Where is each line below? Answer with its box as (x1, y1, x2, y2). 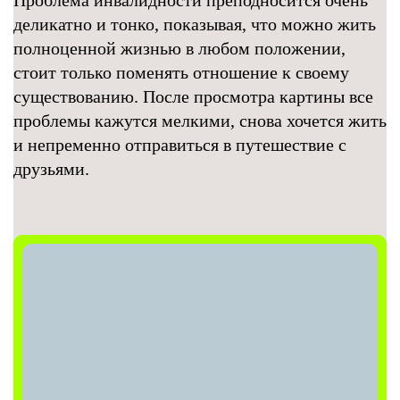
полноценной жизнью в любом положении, (13, 38, 346, 58)
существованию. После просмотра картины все (13, 87, 373, 106)
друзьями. (13, 159, 89, 179)
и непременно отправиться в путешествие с (13, 135, 346, 154)
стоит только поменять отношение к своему (13, 62, 349, 82)
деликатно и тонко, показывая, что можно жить (13, 14, 376, 34)
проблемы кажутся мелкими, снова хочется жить (13, 111, 387, 130)
